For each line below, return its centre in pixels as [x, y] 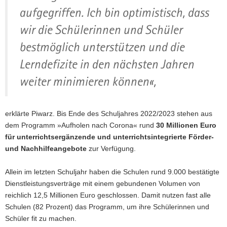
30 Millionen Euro [186, 125]
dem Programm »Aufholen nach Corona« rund [81, 125]
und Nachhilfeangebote [46, 148]
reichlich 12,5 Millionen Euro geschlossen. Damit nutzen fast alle [108, 195]
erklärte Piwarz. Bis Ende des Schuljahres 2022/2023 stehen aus [109, 113]
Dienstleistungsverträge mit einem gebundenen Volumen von [103, 183]
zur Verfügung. [111, 148]
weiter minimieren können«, [88, 81]
